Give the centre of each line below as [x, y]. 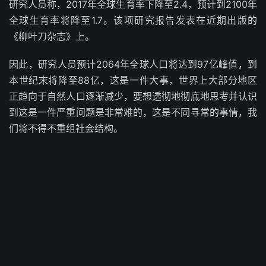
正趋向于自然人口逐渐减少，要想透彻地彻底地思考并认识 [133, 96]
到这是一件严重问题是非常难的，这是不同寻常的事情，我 [133, 112]
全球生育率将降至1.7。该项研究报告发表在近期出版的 [133, 20]
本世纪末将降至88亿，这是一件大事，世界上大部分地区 [133, 80]
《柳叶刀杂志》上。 [52, 36]
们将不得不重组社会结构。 [66, 128]
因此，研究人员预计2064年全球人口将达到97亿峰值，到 [133, 64]
